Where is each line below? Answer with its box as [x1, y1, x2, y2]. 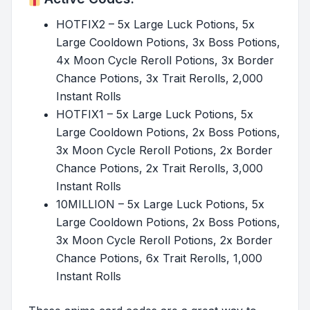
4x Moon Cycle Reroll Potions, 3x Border [56, 53, 274, 67]
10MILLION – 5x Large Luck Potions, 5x [56, 197, 264, 211]
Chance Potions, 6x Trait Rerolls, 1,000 [56, 250, 262, 265]
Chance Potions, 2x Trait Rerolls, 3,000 [56, 161, 263, 175]
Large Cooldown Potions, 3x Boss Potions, [56, 35, 280, 49]
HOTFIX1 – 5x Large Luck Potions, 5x [56, 107, 253, 121]
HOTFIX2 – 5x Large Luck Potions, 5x [56, 17, 255, 31]
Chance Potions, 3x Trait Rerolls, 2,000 [56, 71, 263, 85]
